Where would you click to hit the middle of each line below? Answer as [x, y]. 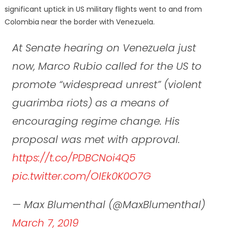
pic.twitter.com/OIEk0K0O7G [81, 176]
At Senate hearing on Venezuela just [104, 48]
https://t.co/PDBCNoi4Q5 [74, 158]
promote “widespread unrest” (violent [107, 84]
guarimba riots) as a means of [90, 103]
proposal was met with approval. [96, 139]
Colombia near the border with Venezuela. [79, 22]
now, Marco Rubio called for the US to [107, 66]
